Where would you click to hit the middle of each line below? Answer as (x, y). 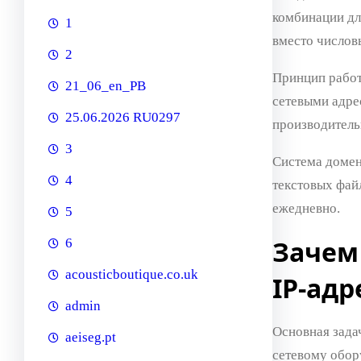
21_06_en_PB (106, 86)
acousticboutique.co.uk (132, 275)
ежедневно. (306, 208)
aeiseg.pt (91, 338)
